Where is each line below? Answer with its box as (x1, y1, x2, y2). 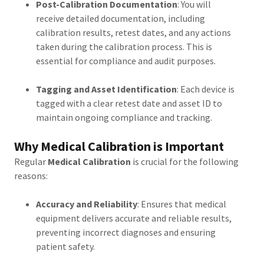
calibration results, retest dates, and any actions (35, 27, 231, 38)
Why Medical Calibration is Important (14, 138, 224, 154)
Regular (14, 156, 48, 167)
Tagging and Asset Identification (35, 83, 177, 95)
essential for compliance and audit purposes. (35, 55, 216, 67)
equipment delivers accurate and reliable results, (35, 212, 232, 224)
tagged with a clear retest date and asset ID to (35, 97, 222, 109)
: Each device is (176, 83, 235, 95)
